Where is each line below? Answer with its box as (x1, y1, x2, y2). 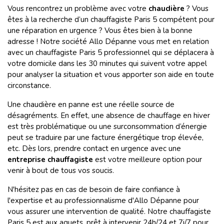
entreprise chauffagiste (7, 154, 93, 164)
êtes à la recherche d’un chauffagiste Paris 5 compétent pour (7, 14, 214, 24)
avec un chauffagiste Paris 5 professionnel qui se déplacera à (7, 47, 214, 57)
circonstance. (7, 80, 51, 90)
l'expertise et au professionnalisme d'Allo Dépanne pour (7, 195, 199, 205)
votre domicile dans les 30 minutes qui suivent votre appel (7, 58, 207, 68)
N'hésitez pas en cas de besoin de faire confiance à (7, 184, 180, 194)
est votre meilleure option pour (93, 154, 202, 164)
